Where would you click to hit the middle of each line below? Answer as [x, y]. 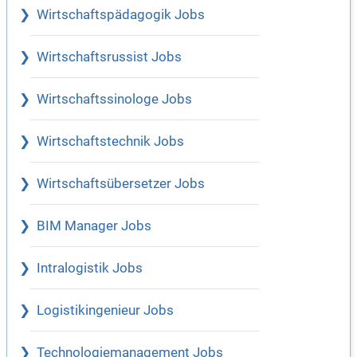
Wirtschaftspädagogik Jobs [121, 15]
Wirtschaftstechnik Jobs [110, 142]
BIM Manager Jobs [94, 226]
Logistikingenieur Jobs [105, 311]
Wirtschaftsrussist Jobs [109, 57]
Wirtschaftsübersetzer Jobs [121, 184]
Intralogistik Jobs [90, 269]
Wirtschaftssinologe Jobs [114, 100]
